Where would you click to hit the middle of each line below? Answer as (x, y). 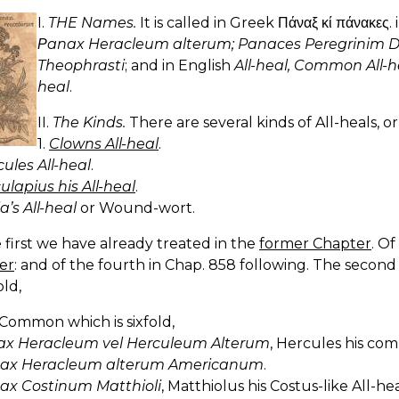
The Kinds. (89, 122)
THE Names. (92, 22)
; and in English (179, 65)
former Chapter (315, 243)
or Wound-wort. (136, 208)
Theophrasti (81, 65)
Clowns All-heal (104, 143)
